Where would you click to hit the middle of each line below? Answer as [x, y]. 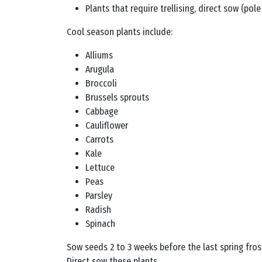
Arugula [100, 69]
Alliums [99, 55]
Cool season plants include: [120, 32]
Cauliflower [107, 125]
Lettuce [100, 168]
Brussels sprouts [117, 97]
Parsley [99, 196]
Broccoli [101, 83]
